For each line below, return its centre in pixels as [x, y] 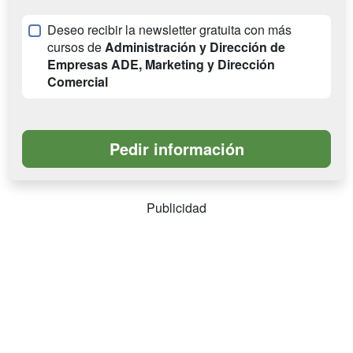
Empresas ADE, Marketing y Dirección [161, 64]
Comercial [78, 82]
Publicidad [176, 208]
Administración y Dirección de [195, 47]
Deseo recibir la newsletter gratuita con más [169, 30]
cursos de [76, 47]
